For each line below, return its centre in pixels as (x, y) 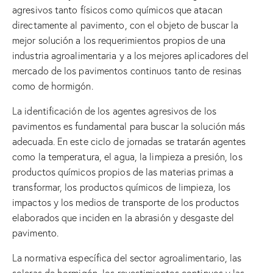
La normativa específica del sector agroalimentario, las (127, 258)
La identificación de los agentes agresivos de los (114, 111)
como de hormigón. (53, 86)
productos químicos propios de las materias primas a (123, 172)
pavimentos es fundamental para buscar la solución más (129, 126)
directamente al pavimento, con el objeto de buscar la (126, 25)
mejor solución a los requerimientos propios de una (119, 41)
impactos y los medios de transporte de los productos (126, 203)
